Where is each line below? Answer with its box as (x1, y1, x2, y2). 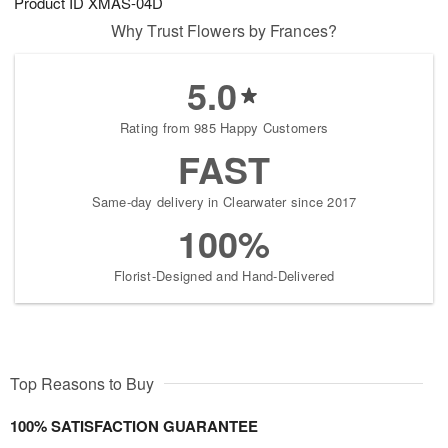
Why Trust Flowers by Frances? (111, 19, 337, 43)
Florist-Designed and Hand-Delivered (113, 266, 335, 286)
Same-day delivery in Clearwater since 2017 (91, 192, 357, 212)
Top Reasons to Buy (10, 372, 154, 396)
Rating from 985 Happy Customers (119, 118, 329, 138)
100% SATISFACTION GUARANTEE (10, 415, 258, 438)
